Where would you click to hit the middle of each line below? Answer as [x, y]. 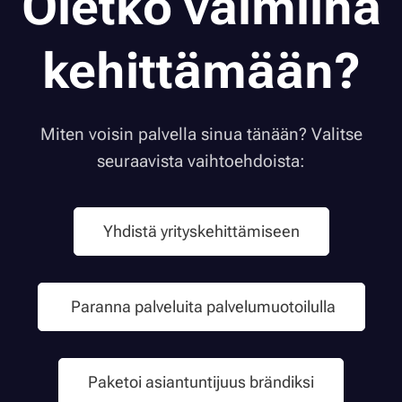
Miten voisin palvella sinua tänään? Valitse [201, 134]
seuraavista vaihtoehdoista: [201, 161]
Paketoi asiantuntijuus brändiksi [201, 381]
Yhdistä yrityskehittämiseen [201, 231]
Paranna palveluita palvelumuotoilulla [201, 306]
